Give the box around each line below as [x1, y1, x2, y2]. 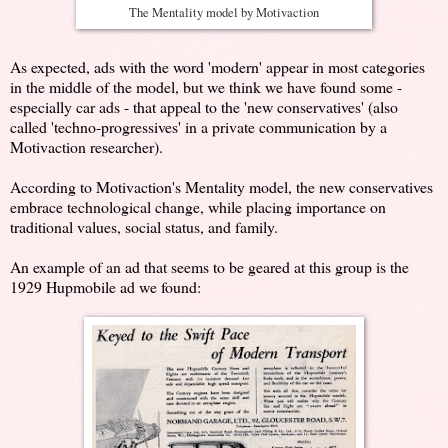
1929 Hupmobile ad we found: [10, 276, 201, 298]
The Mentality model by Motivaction [129, 4, 319, 22]
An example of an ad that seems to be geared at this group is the [10, 256, 409, 278]
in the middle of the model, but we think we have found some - [10, 76, 402, 98]
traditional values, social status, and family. [10, 216, 278, 238]
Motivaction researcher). [10, 136, 163, 158]
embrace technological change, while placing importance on [10, 196, 386, 218]
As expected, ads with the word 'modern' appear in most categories [10, 56, 425, 78]
